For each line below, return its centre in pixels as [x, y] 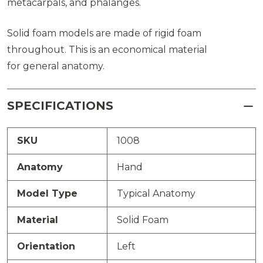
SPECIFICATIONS [60, 106]
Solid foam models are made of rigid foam [104, 33]
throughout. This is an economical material [107, 50]
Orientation [46, 247]
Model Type [47, 194]
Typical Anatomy [156, 194]
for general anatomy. [56, 66]
